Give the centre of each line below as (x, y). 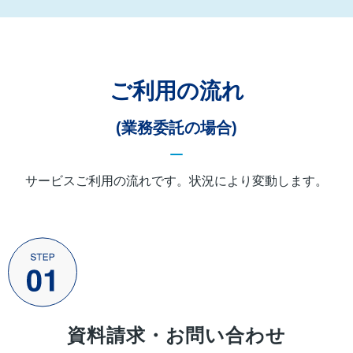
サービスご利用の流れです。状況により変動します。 (176, 180)
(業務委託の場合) (176, 127)
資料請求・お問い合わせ (176, 335)
